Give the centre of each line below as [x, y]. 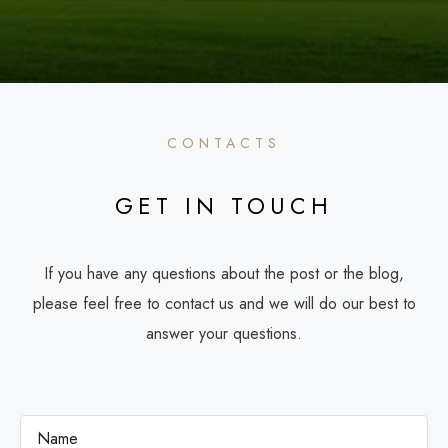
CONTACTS [224, 143]
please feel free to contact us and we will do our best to [224, 303]
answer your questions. [224, 333]
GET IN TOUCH [224, 206]
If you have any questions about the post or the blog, [224, 273]
